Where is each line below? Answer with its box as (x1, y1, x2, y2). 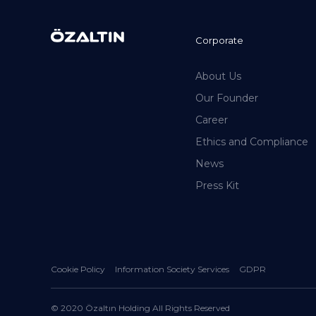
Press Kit (195, 179, 239, 192)
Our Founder (195, 92, 258, 104)
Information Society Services (115, 264, 229, 274)
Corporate (195, 35, 243, 46)
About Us (195, 70, 241, 83)
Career (195, 114, 228, 126)
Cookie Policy (51, 264, 105, 274)
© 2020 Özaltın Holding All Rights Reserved (51, 303, 230, 313)
